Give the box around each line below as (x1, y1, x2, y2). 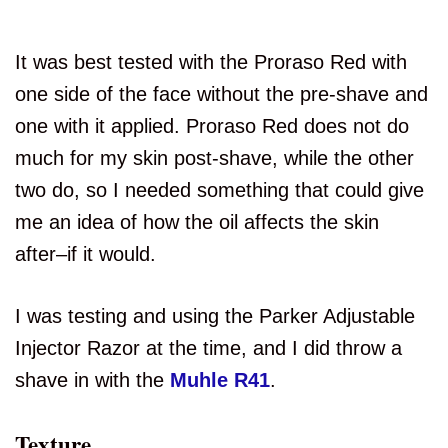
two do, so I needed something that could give (15, 179, 424, 202)
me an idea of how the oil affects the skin (15, 211, 379, 234)
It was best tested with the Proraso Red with (15, 51, 407, 74)
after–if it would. (15, 243, 156, 266)
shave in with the (15, 369, 170, 392)
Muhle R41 (170, 369, 270, 392)
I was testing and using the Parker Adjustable (15, 305, 415, 328)
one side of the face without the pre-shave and (15, 83, 428, 106)
